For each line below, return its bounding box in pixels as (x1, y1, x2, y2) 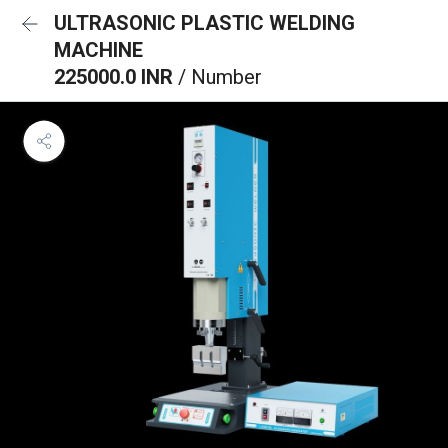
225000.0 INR (54, 65, 178, 89)
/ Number (178, 65, 262, 89)
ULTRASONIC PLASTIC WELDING (54, 11, 355, 35)
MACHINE (54, 38, 143, 62)
